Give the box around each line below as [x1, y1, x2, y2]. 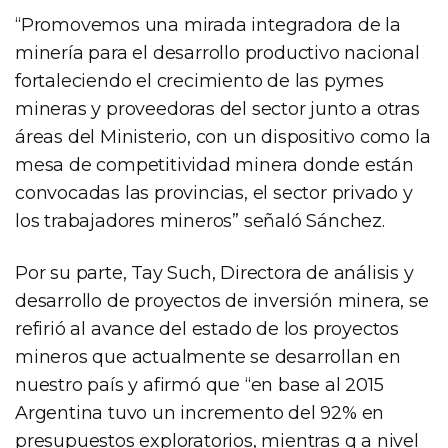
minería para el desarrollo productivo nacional [15, 41, 420, 64]
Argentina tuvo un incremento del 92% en [15, 401, 385, 424]
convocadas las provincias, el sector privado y [15, 181, 413, 204]
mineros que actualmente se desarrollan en [15, 345, 401, 368]
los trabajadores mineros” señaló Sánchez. [15, 209, 385, 232]
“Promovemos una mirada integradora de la [15, 13, 401, 36]
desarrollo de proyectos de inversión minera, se [15, 289, 429, 312]
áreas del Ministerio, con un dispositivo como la [15, 125, 431, 148]
